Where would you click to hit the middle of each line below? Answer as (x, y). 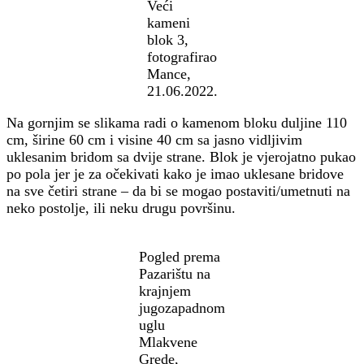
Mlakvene (168, 342)
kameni (168, 23)
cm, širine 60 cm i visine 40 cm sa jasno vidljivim (154, 140)
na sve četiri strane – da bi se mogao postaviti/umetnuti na (178, 191)
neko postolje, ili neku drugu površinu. (121, 208)
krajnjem (165, 291)
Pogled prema (180, 257)
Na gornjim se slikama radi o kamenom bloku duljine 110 (177, 123)
